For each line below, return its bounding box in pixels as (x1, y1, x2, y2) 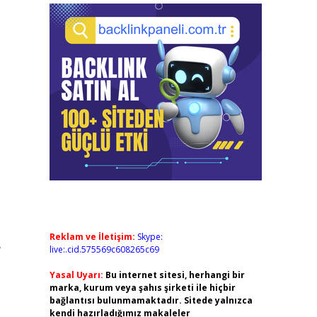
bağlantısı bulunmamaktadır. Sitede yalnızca (49, 294, 253, 306)
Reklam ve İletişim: (49, 231, 135, 243)
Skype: (137, 231, 163, 243)
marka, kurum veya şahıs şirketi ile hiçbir (49, 282, 236, 294)
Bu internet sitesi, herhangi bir (105, 269, 245, 281)
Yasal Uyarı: (49, 269, 103, 281)
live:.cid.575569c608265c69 (49, 243, 159, 255)
